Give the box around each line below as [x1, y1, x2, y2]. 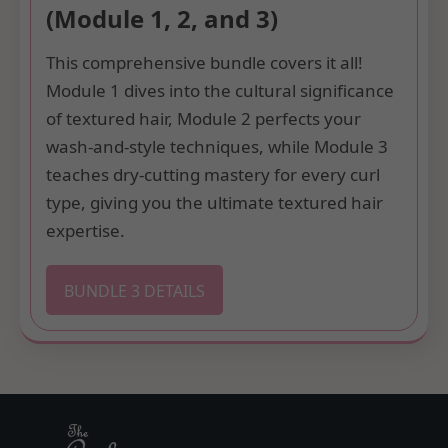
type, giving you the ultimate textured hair [46, 190, 383, 214]
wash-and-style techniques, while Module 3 [46, 134, 388, 158]
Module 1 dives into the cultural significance [46, 78, 394, 102]
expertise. [46, 218, 125, 242]
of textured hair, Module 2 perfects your [46, 106, 361, 130]
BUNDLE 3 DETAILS [64, 279, 205, 302]
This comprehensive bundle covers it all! [46, 50, 363, 74]
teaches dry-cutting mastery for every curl [46, 162, 380, 186]
